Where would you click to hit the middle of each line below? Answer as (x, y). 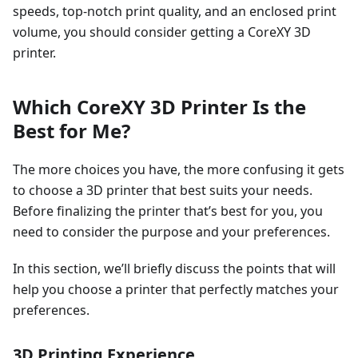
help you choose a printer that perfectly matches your (176, 290)
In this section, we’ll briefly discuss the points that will (174, 269)
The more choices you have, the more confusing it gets (179, 170)
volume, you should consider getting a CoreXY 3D (162, 32)
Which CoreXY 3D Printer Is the (159, 107)
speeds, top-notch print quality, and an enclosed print (175, 12)
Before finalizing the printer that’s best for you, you (168, 211)
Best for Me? (72, 131)
